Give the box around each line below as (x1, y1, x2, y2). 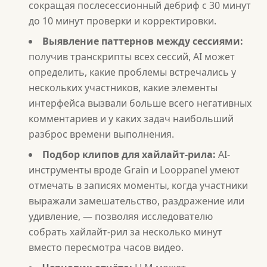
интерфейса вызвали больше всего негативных (29, 97, 252, 110)
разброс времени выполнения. (29, 128, 174, 141)
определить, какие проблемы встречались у (29, 66, 236, 79)
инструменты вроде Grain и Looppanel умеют (29, 163, 240, 176)
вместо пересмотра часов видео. (29, 241, 184, 254)
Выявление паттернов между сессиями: (42, 35, 243, 48)
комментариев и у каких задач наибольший (29, 112, 234, 125)
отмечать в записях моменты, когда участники (29, 179, 248, 192)
